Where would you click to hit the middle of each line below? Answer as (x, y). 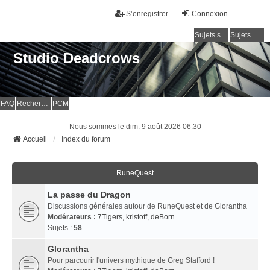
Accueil (35, 139)
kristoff (137, 217)
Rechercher (45, 103)
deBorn (163, 217)
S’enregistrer (147, 14)
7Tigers (110, 217)
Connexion (210, 14)
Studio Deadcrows (77, 58)
